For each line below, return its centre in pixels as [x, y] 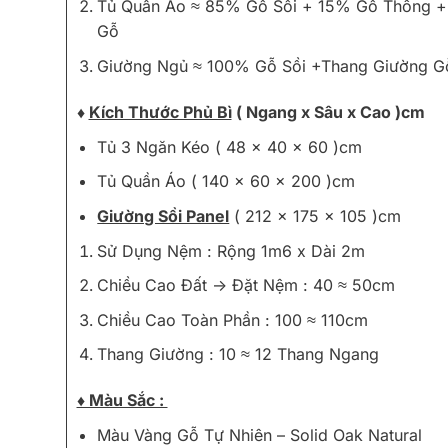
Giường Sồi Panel [163, 215]
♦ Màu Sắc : [122, 400]
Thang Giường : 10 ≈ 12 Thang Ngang [238, 354]
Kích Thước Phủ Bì [160, 111]
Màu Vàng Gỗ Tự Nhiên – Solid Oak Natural [260, 435]
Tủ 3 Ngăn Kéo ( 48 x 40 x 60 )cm [230, 146]
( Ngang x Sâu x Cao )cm [330, 111]
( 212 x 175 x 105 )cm [315, 215]
